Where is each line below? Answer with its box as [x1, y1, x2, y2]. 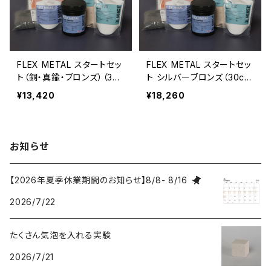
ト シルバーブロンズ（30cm [146, 72, 252, 82]
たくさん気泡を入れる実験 [10, 230, 111, 240]
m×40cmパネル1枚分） [17, 85, 106, 95]
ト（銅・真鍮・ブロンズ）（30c [17, 72, 124, 82]
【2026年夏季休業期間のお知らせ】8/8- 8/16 [10, 175, 188, 185]
